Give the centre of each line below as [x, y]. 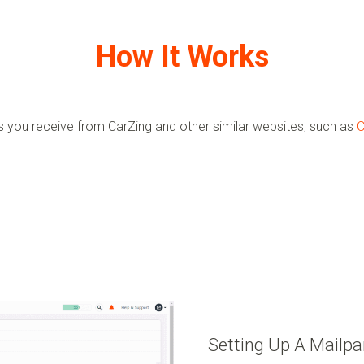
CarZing [130, 126]
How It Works [182, 56]
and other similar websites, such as [254, 126]
